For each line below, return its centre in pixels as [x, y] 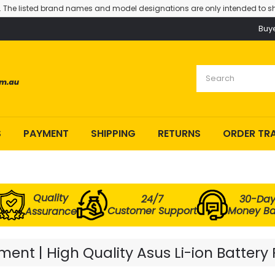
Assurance [51, 211]
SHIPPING [113, 134]
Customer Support [152, 211]
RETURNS [179, 134]
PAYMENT [46, 134]
